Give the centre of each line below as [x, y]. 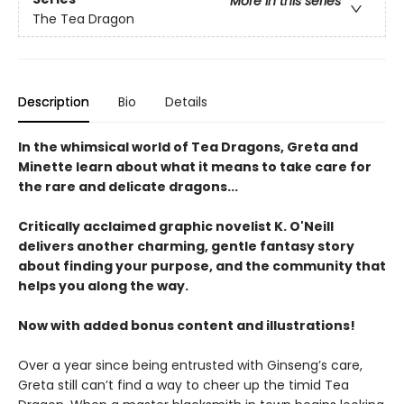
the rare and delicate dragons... [128, 186]
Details [186, 101]
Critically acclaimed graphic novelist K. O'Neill [176, 226]
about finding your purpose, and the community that [202, 266]
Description [54, 101]
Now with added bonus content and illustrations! [187, 325]
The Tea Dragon [83, 19]
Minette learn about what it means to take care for [195, 166]
